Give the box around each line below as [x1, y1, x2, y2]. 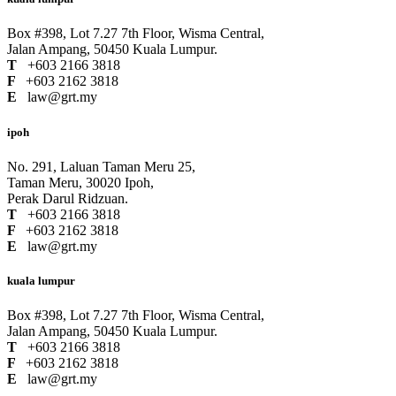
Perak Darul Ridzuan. [7, 190, 128, 206]
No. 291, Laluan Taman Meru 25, [7, 158, 195, 174]
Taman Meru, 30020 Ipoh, [7, 174, 154, 190]
